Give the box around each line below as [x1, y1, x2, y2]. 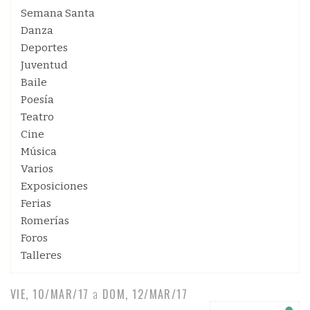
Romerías [21, 215, 69, 227]
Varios [21, 163, 53, 175]
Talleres [21, 249, 62, 262]
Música [21, 145, 57, 158]
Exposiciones [21, 180, 88, 192]
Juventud [21, 59, 68, 71]
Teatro [21, 111, 54, 123]
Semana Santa [21, 7, 95, 19]
